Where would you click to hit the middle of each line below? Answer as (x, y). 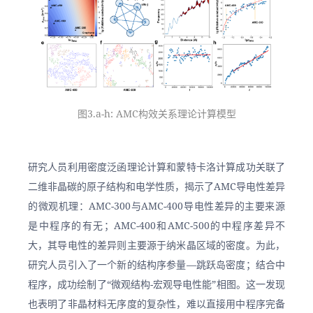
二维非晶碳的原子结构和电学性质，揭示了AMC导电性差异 (156, 187)
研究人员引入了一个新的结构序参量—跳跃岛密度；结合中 (156, 265)
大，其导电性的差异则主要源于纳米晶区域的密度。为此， (156, 245)
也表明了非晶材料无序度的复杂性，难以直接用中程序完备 (156, 304)
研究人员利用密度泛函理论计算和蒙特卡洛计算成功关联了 (156, 167)
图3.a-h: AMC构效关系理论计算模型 (156, 114)
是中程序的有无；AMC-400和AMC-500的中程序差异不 (156, 226)
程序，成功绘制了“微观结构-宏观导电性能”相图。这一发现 (156, 284)
